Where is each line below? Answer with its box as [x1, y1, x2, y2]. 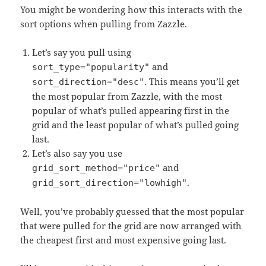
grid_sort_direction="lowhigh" [32, 178, 188, 189]
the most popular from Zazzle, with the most [32, 90, 223, 103]
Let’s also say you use [32, 147, 123, 160]
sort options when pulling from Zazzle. [20, 18, 188, 30]
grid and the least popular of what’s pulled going [32, 119, 239, 131]
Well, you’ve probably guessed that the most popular [20, 205, 245, 218]
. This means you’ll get [144, 75, 240, 88]
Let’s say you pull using [32, 46, 132, 59]
